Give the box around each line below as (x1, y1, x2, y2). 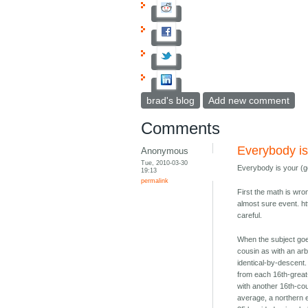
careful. (237, 211, 263, 220)
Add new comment (208, 95, 290, 107)
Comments (141, 119, 221, 138)
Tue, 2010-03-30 (141, 159, 188, 167)
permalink (141, 177, 169, 185)
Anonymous (141, 146, 189, 157)
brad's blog (146, 95, 195, 107)
